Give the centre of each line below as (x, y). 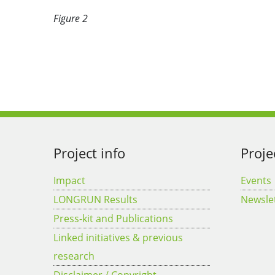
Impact (69, 181)
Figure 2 (71, 19)
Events (256, 181)
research (74, 256)
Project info (89, 153)
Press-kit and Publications (113, 219)
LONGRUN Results (95, 200)
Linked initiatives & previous (118, 238)
